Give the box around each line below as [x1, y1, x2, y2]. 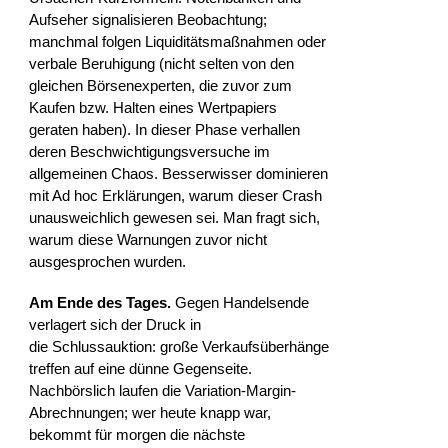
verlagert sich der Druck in [29, 316, 202, 334]
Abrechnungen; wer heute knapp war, [29, 404, 272, 422]
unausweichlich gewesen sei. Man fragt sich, [29, 208, 321, 226]
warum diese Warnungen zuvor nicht [29, 230, 268, 248]
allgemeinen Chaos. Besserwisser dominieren [29, 164, 329, 182]
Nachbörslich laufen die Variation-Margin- [29, 382, 297, 400]
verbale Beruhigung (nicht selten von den [29, 54, 295, 72]
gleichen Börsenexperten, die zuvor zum [29, 76, 293, 94]
